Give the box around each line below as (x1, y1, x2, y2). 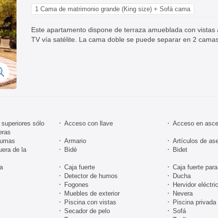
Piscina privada (173, 198, 216, 206)
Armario (64, 137, 86, 145)
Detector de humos (64, 172, 118, 180)
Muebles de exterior (64, 189, 120, 197)
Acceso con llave (64, 119, 113, 127)
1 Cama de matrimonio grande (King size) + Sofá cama (35, 5, 190, 13)
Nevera (173, 189, 193, 197)
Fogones (64, 181, 89, 188)
